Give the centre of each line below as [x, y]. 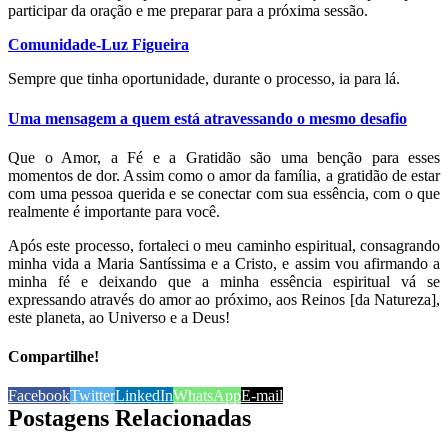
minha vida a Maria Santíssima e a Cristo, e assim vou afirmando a [224, 263]
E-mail [262, 396]
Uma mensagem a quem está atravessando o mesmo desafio [207, 118]
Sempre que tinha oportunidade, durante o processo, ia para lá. [204, 79]
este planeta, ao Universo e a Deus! [119, 317]
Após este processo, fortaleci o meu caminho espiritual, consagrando [224, 245]
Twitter [92, 396]
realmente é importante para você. [114, 211]
